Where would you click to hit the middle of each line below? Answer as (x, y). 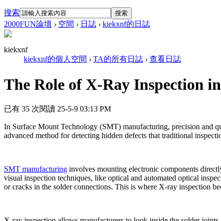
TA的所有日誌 (118, 59)
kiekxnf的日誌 (126, 24)
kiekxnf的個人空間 (55, 59)
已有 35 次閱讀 (30, 109)
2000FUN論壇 (28, 24)
